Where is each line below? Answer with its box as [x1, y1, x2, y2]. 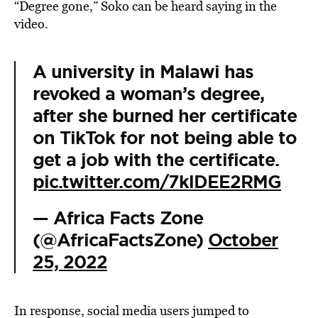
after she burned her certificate [33, 104, 297, 128]
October [208, 229, 278, 252]
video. [14, 15, 48, 33]
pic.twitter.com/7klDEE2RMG [33, 170, 281, 194]
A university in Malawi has [33, 60, 253, 84]
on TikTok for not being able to [33, 126, 297, 150]
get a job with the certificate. [33, 148, 279, 172]
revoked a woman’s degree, [33, 82, 264, 106]
